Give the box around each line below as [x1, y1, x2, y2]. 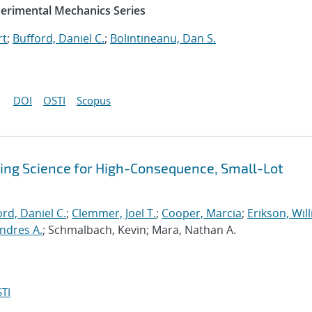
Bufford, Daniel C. [13, 31, 104, 46]
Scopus [77, 93, 111, 107]
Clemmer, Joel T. [72, 205, 156, 221]
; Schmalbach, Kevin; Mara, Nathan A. [42, 222, 236, 237]
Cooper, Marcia [162, 205, 242, 221]
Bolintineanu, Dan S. [110, 31, 216, 46]
